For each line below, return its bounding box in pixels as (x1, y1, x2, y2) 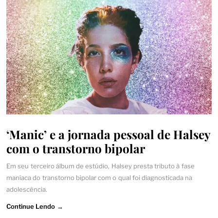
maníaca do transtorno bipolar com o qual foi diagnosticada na (6, 174, 193, 182)
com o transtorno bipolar (6, 140, 145, 156)
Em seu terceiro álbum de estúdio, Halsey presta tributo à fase (6, 162, 195, 170)
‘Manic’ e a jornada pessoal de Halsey (6, 126, 211, 142)
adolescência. (6, 185, 48, 194)
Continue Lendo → (6, 202, 63, 210)
